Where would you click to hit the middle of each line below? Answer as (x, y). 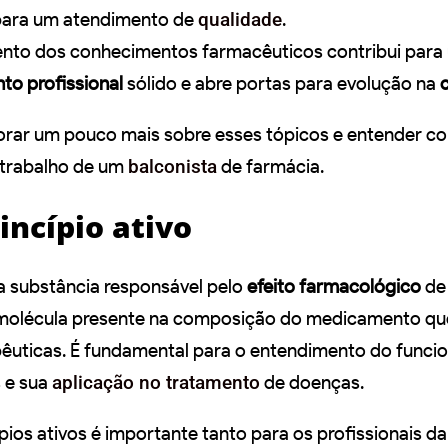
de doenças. (312, 382)
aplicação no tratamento (156, 382)
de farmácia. (270, 166)
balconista (172, 166)
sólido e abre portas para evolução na (281, 83)
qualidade (240, 19)
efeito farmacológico (334, 286)
